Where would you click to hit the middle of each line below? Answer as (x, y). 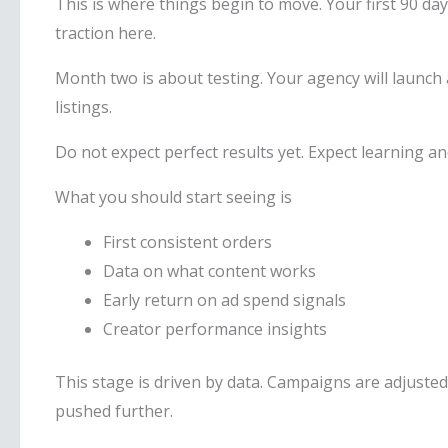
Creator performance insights (215, 329)
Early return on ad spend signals (224, 300)
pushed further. (114, 411)
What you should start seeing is (173, 197)
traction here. (105, 33)
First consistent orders (187, 242)
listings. (83, 107)
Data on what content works (209, 271)
